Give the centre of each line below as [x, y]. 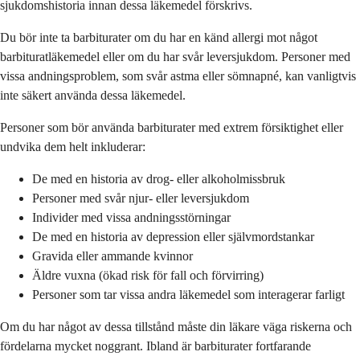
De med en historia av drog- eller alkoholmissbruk [159, 178]
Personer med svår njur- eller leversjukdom [141, 198]
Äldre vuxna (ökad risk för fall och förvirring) [148, 275]
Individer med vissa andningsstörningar [131, 217]
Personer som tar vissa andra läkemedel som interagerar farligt [188, 294]
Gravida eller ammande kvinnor [112, 256]
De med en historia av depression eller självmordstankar [173, 236]
